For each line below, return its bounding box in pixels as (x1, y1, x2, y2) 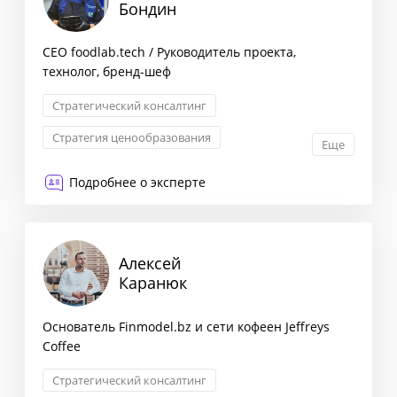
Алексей (119, 253, 181, 275)
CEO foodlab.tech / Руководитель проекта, (43, 43, 296, 61)
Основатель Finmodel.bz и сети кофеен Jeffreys (43, 317, 330, 335)
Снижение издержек (52, 193, 165, 210)
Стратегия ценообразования (52, 129, 211, 146)
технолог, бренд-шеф (43, 63, 171, 81)
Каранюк (119, 272, 187, 294)
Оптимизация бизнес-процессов (52, 161, 231, 178)
